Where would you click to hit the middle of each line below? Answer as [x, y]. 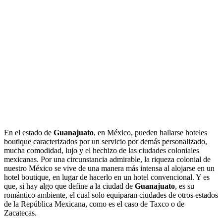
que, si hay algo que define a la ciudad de [69, 186]
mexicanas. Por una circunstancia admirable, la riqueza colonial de [107, 159]
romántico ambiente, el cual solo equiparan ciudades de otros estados [111, 195]
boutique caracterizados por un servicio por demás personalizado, [106, 141]
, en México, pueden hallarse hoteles [150, 132]
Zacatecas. [20, 213]
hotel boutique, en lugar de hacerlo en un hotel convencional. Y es [107, 177]
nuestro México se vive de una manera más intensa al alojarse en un [109, 168]
